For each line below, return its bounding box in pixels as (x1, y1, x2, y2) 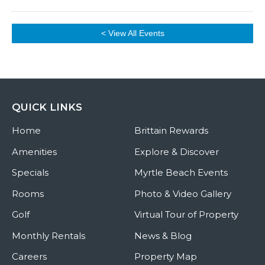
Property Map (134, 251, 197, 262)
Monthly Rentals (12, 230, 85, 241)
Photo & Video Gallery (134, 188, 231, 199)
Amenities (12, 146, 57, 157)
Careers (12, 251, 47, 262)
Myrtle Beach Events (134, 167, 228, 178)
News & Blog (134, 230, 192, 241)
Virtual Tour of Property (134, 209, 238, 220)
